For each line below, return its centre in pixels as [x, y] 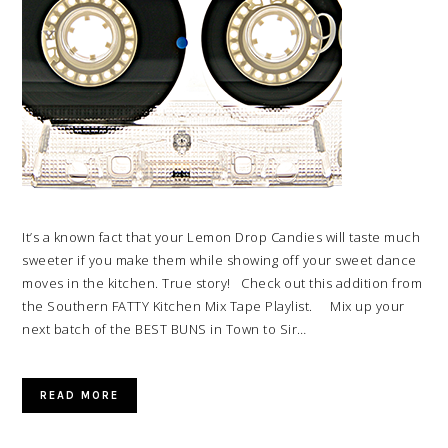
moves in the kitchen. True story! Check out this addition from [222, 283]
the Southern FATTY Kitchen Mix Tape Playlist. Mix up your [213, 306]
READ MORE [80, 395]
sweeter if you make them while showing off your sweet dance [219, 260]
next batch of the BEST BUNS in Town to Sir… [164, 329]
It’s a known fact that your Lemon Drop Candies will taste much [221, 237]
